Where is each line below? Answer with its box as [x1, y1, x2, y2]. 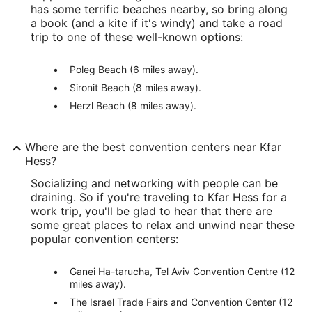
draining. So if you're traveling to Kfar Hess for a [31, 190, 287, 204]
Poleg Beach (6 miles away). [70, 63, 198, 75]
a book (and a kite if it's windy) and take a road [31, 16, 283, 30]
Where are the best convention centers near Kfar [25, 140, 281, 154]
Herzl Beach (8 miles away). [70, 100, 196, 111]
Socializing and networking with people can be [31, 176, 278, 190]
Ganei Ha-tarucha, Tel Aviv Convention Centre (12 [70, 265, 295, 277]
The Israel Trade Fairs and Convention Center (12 [70, 296, 292, 308]
